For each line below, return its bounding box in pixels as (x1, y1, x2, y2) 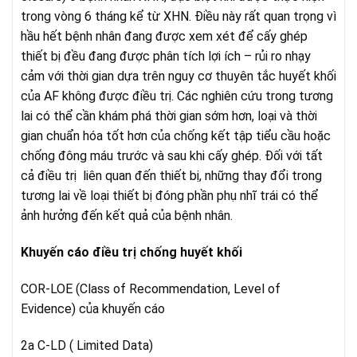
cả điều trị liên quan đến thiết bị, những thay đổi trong (21, 168, 322, 184)
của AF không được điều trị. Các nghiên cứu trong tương (21, 88, 333, 104)
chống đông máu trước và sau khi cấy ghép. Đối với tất (21, 148, 323, 164)
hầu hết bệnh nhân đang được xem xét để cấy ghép (21, 29, 308, 45)
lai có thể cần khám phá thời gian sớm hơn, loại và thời (21, 108, 317, 124)
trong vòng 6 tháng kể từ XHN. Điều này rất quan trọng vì (21, 9, 336, 25)
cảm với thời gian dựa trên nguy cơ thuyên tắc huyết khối (21, 69, 336, 84)
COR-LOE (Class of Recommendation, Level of (21, 280, 280, 296)
